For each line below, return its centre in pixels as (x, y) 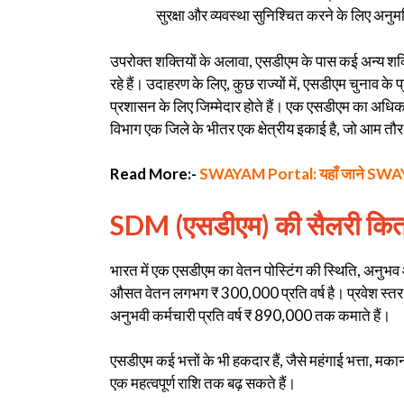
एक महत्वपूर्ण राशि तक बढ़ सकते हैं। (203, 383)
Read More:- (155, 174)
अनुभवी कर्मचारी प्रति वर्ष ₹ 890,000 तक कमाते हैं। (250, 315)
